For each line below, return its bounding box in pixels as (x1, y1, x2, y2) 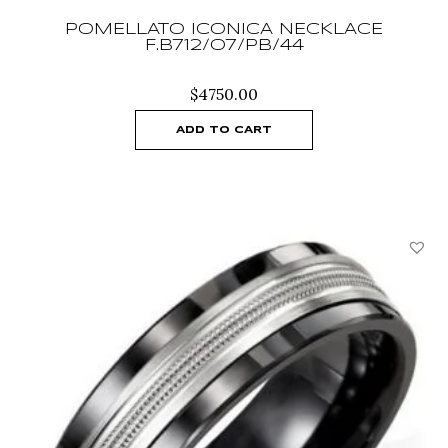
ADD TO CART (176, 124, 272, 135)
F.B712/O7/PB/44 (144, 37, 304, 53)
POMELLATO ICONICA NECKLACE (65, 21, 383, 37)
